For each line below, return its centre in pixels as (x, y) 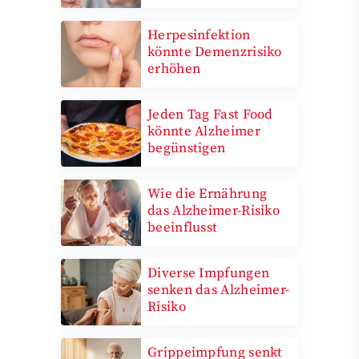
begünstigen (187, 148)
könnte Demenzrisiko (215, 52)
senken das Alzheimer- (219, 290)
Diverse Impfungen (209, 273)
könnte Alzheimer (204, 131)
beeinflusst (183, 227)
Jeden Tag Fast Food (210, 114)
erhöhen (174, 69)
